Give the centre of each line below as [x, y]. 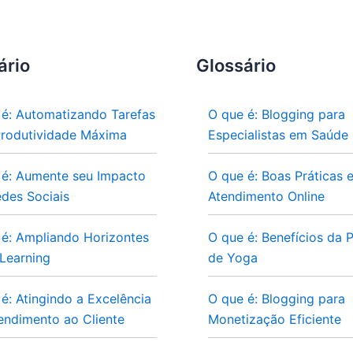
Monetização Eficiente [275, 319]
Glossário [236, 65]
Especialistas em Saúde [278, 135]
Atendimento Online [266, 196]
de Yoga [233, 258]
